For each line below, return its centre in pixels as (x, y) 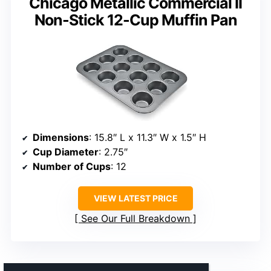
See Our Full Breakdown (135, 218)
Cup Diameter (66, 152)
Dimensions (61, 137)
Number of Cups (72, 166)
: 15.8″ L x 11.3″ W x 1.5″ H (148, 137)
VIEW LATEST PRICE (135, 198)
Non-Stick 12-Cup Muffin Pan (135, 20)
